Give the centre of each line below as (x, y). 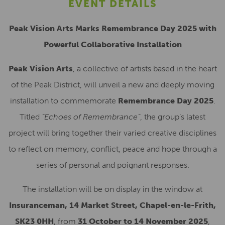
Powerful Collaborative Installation (113, 44)
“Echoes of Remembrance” (91, 117)
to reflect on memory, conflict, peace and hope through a (113, 149)
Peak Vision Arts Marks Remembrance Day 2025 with (113, 28)
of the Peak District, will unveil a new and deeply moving (113, 85)
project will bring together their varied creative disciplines (113, 133)
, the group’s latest (173, 117)
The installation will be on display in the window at (113, 189)
